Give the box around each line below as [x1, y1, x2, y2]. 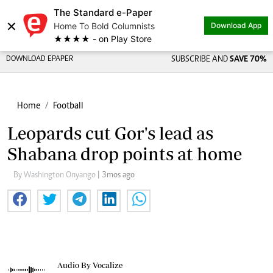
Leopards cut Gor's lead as [7, 123, 213, 143]
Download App [211, 21, 261, 30]
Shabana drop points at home [7, 144, 242, 164]
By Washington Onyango [13, 171, 97, 180]
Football [53, 101, 83, 111]
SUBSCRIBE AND [171, 55, 230, 64]
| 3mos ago [97, 171, 135, 180]
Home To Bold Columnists [54, 21, 155, 31]
